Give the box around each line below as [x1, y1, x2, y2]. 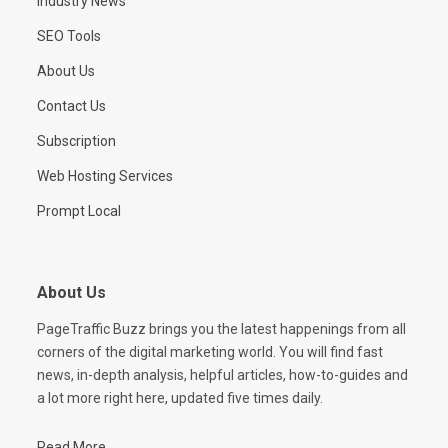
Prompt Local [37, 202, 121, 219]
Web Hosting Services [37, 167, 173, 184]
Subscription [37, 132, 116, 149]
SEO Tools [37, 27, 101, 44]
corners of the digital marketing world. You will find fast [37, 344, 383, 361]
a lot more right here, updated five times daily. [37, 390, 323, 407]
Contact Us [37, 97, 106, 114]
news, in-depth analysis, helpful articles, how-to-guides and [37, 367, 408, 384]
